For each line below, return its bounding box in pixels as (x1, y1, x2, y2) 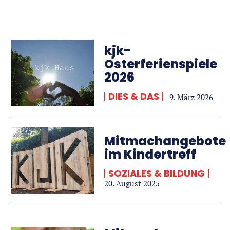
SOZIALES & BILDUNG (108, 167, 205, 180)
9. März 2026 (169, 92, 214, 103)
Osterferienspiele (104, 55, 218, 73)
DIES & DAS (108, 90, 160, 103)
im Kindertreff (104, 146, 197, 163)
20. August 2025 (104, 178, 160, 189)
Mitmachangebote (104, 132, 226, 150)
